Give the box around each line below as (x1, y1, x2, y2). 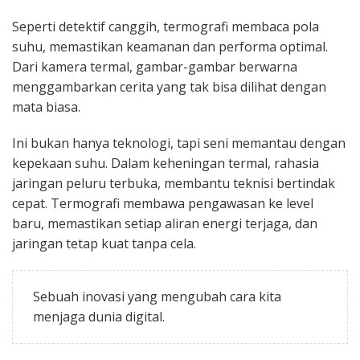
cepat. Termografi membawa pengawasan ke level (12, 194, 313, 212)
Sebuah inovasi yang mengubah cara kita (33, 287, 281, 305)
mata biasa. (12, 97, 80, 116)
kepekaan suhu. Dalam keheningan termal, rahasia (12, 153, 319, 172)
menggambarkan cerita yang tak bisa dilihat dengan (12, 77, 326, 96)
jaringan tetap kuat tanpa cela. (12, 234, 196, 252)
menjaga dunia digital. (33, 307, 165, 325)
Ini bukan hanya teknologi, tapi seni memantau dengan (12, 133, 346, 152)
